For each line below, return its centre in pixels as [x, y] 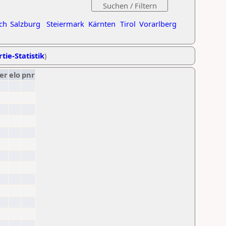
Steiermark [65, 24]
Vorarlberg [158, 24]
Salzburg [25, 24]
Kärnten [102, 24]
